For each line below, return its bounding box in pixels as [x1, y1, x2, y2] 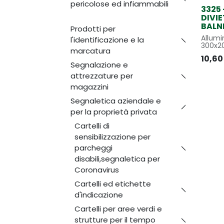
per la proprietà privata [70, 106, 157, 117]
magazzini [70, 81, 108, 92]
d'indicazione [74, 189, 123, 200]
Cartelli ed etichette [74, 178, 151, 189]
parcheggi [74, 142, 112, 153]
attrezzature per [70, 70, 133, 81]
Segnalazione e [70, 59, 128, 70]
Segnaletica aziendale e [70, 95, 161, 106]
